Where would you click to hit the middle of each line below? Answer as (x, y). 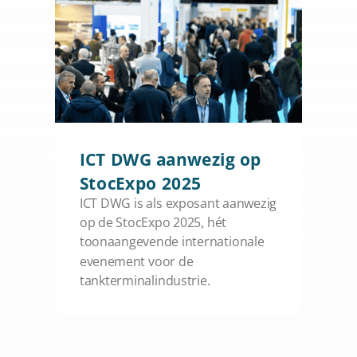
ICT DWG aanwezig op (170, 159)
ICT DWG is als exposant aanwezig (178, 204)
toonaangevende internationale (172, 242)
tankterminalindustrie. (145, 281)
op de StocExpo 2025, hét (153, 223)
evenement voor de (136, 261)
